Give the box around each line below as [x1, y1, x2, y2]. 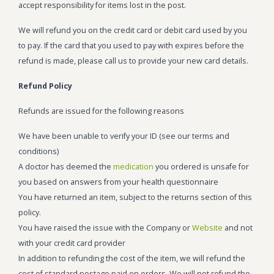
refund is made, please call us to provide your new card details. [18, 56, 248, 66]
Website [192, 223, 223, 233]
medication [113, 161, 154, 172]
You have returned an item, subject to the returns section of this [18, 192, 252, 202]
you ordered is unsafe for [154, 161, 249, 172]
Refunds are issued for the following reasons [18, 106, 184, 116]
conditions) [18, 146, 59, 157]
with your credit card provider [18, 238, 125, 248]
